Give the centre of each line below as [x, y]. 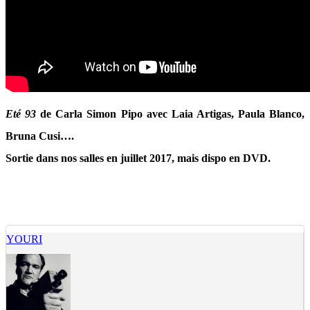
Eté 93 [23, 114]
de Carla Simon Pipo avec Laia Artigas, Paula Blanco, [173, 114]
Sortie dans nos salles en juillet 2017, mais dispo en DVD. [138, 158]
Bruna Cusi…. [40, 136]
